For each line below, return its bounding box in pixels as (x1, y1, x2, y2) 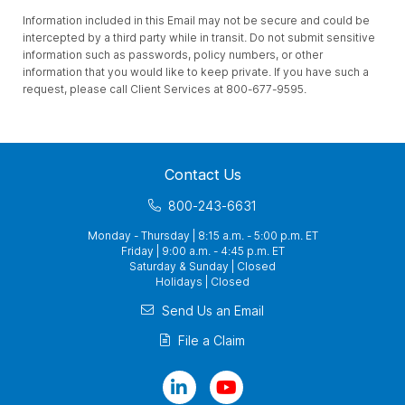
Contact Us (164, 165, 241, 184)
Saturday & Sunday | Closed (129, 259, 276, 273)
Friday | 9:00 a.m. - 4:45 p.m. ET (120, 244, 285, 258)
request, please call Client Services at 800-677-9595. (23, 82, 306, 96)
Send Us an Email (161, 303, 264, 318)
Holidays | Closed (155, 275, 250, 288)
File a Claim (177, 333, 245, 348)
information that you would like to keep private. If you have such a (23, 65, 369, 79)
